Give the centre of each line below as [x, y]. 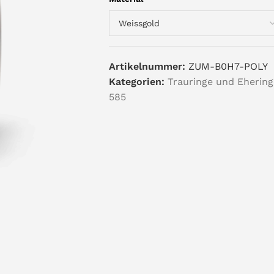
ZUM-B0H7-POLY [228, 66]
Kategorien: [136, 82]
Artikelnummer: [148, 66]
